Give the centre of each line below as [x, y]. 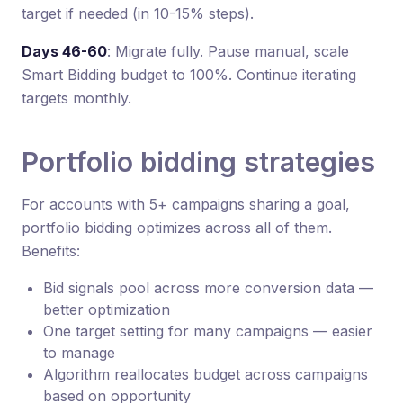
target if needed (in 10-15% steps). [138, 13]
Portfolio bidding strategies [198, 161]
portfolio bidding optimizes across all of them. [177, 227]
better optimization [107, 309]
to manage [79, 352]
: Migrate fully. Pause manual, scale [228, 51]
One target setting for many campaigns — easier [208, 331]
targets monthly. [76, 98]
